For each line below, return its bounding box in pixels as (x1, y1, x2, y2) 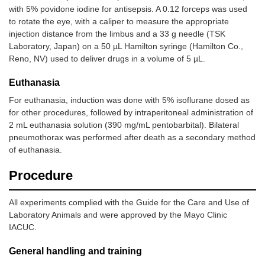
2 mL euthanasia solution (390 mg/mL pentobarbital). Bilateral (9, 120, 239, 130)
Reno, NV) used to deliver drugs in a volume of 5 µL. (9, 54, 205, 64)
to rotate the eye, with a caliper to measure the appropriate (9, 17, 229, 27)
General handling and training (9, 246, 142, 257)
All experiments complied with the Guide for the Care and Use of (9, 198, 249, 208)
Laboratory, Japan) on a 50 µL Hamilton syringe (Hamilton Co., (9, 41, 243, 51)
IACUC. (9, 222, 37, 232)
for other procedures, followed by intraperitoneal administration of (9, 108, 253, 118)
